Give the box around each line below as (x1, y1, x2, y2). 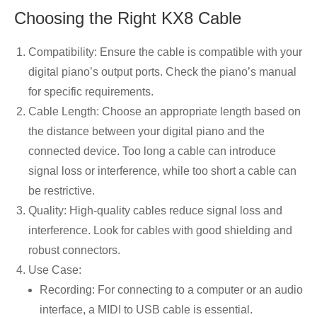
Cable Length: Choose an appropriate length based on (28, 105, 301, 117)
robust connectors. (28, 244, 120, 256)
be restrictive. (28, 185, 95, 197)
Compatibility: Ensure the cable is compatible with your (28, 46, 302, 58)
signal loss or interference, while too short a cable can (28, 165, 296, 177)
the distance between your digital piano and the (28, 125, 265, 137)
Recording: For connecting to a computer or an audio (40, 284, 303, 296)
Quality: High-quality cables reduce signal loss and (28, 204, 282, 217)
